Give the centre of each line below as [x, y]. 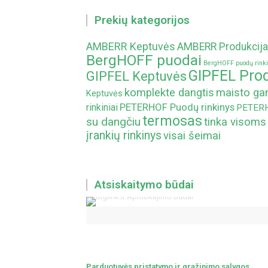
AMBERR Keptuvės [131, 46]
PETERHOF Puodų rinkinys [177, 107]
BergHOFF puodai [144, 60]
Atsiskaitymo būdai [144, 185]
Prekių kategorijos [142, 20]
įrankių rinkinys [124, 135]
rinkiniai [102, 107]
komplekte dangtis [169, 93]
